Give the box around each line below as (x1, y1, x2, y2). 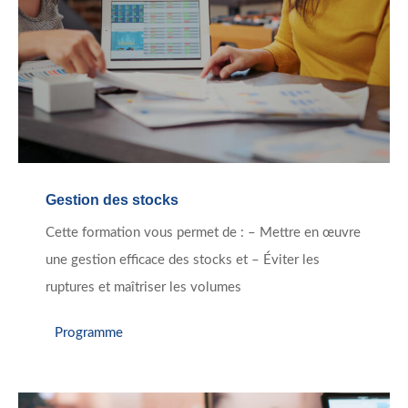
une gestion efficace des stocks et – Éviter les (46, 253, 320, 268)
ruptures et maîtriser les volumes (46, 280, 241, 295)
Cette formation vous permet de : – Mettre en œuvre (46, 226, 361, 240)
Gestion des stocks (46, 192, 178, 209)
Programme (55, 325, 123, 340)
